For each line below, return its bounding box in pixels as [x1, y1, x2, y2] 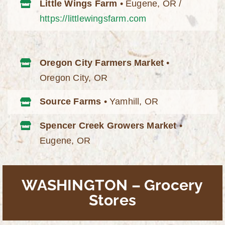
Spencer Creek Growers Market [40, 121, 177, 131]
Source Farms [40, 96, 101, 107]
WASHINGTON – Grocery [22, 176, 203, 194]
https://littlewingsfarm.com [40, 14, 147, 24]
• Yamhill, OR [101, 96, 159, 107]
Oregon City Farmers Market [40, 57, 164, 68]
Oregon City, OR [40, 72, 108, 83]
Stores [88, 191, 137, 209]
